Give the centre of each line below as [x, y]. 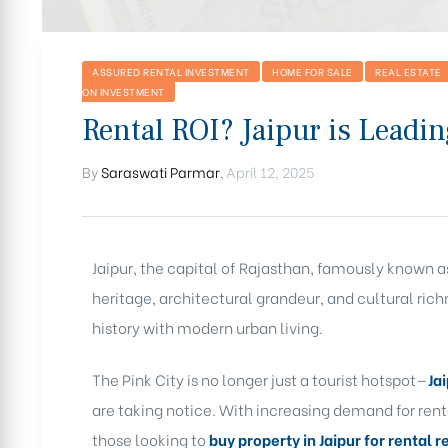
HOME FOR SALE [312, 71]
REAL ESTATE [408, 71]
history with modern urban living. [207, 326]
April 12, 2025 [270, 171]
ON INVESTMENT [123, 91]
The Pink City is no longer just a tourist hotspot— [260, 379]
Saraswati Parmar [160, 171]
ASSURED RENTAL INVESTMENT [171, 71]
